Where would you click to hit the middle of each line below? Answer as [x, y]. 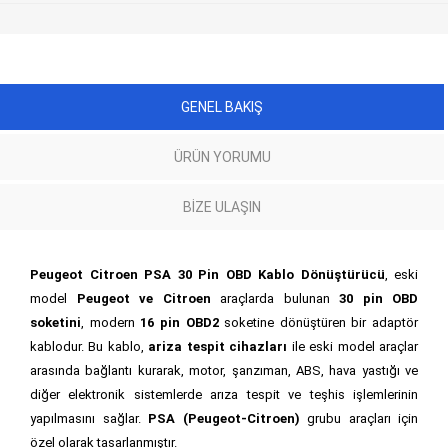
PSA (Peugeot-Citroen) [224, 418]
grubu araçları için [358, 418]
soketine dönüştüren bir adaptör [318, 322]
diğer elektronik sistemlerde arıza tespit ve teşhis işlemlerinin [224, 394]
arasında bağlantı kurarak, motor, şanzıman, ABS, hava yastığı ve [224, 370]
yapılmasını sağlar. [89, 418]
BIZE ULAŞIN [222, 206]
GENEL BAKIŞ [222, 106]
